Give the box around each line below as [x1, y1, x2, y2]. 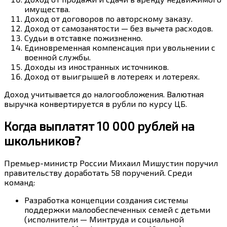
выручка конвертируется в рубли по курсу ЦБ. [4, 99, 187, 109]
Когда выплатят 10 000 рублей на [4, 119, 195, 134]
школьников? [4, 133, 81, 148]
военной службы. [24, 52, 91, 62]
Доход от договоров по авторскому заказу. [24, 14, 193, 24]
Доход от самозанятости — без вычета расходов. [24, 23, 213, 33]
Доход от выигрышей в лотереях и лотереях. [24, 71, 200, 82]
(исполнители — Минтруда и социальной [24, 214, 184, 224]
